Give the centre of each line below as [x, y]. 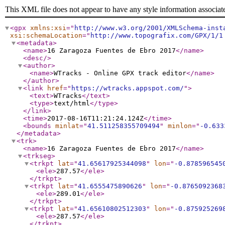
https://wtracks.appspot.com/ [128, 88]
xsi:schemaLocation [46, 35]
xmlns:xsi [48, 28]
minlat [67, 126]
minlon [180, 126]
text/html [72, 103]
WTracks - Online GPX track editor [120, 73]
